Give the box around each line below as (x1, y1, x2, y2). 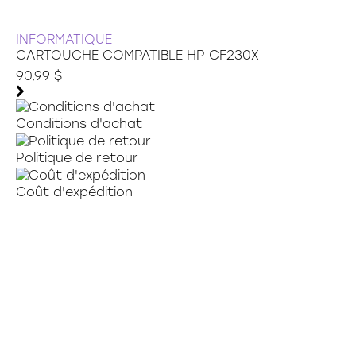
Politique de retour (16, 149, 138, 165)
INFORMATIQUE (16, 32, 112, 48)
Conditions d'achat (16, 115, 142, 131)
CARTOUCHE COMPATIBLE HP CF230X (16, 48, 259, 64)
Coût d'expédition (16, 184, 133, 199)
